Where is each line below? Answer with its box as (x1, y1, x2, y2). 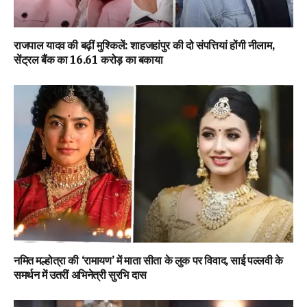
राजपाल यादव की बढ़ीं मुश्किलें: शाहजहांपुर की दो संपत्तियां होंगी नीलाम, (14, 38, 275, 53)
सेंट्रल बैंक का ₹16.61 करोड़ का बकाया (14, 53, 163, 67)
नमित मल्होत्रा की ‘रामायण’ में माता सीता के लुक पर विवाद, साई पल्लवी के (14, 253, 283, 267)
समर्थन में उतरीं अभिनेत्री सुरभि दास (14, 267, 147, 282)
